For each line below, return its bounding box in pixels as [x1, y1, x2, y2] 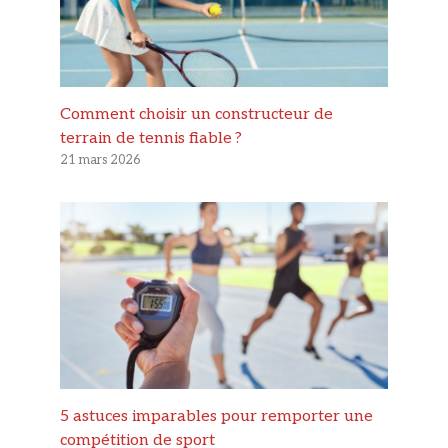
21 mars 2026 [60, 151, 140, 168]
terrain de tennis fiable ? [60, 128, 242, 148]
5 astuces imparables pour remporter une [60, 407, 373, 427]
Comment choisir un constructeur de [60, 104, 333, 124]
